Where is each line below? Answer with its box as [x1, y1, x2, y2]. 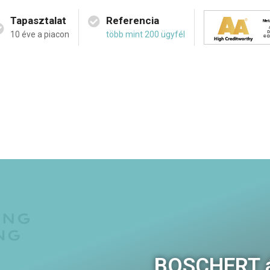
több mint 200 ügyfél [106, 30, 186, 39]
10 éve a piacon [10, 30, 70, 39]
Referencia [106, 14, 160, 27]
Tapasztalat [10, 14, 67, 27]
